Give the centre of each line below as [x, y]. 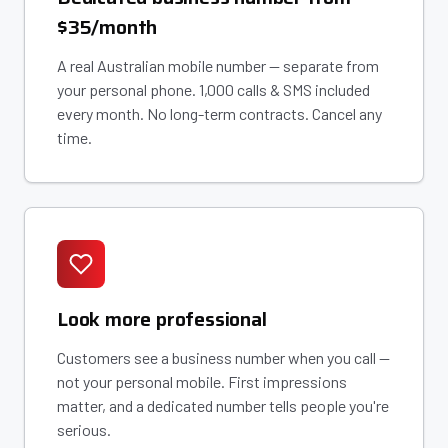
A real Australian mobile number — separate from [218, 65]
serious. [84, 429]
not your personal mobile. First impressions [202, 381]
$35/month [107, 27]
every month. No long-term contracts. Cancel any [219, 113]
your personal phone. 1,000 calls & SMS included [213, 89]
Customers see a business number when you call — [223, 357]
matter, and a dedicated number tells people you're [223, 405]
